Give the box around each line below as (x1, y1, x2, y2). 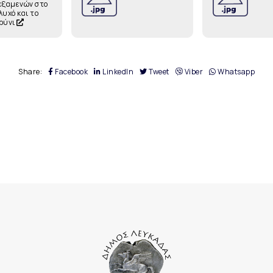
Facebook (53, 66, 88, 77)
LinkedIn (101, 66, 133, 77)
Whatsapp (216, 66, 255, 77)
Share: (18, 66, 42, 77)
